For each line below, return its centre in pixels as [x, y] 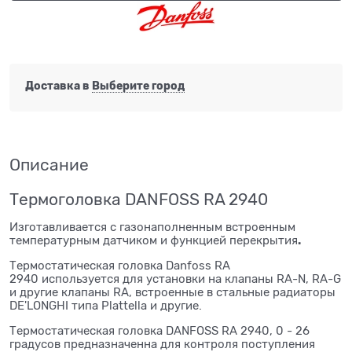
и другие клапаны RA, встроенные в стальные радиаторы [172, 292]
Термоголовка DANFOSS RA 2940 [139, 199]
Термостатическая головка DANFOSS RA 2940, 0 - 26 [159, 330]
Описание [49, 165]
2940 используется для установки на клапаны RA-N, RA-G [175, 279]
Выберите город [138, 86]
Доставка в [59, 86]
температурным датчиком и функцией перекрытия [154, 240]
